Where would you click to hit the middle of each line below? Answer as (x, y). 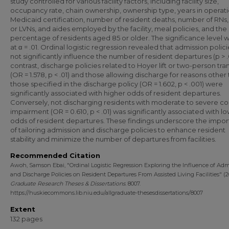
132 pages (26, 219)
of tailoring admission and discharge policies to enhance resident (118, 130)
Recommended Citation (55, 155)
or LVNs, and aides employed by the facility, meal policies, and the (119, 29)
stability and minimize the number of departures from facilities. (113, 139)
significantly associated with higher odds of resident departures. (116, 93)
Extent (23, 209)
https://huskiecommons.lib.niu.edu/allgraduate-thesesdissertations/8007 (107, 193)
